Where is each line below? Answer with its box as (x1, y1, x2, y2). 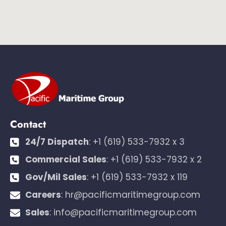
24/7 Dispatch (25, 136, 89, 148)
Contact (10, 117, 46, 132)
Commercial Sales (25, 153, 106, 166)
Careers (25, 189, 61, 201)
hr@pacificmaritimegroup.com (65, 189, 200, 201)
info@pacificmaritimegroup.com (53, 206, 197, 219)
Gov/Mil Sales (25, 171, 87, 184)
